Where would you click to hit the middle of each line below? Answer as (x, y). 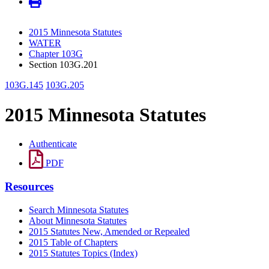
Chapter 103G (56, 54)
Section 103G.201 (63, 65)
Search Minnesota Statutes (79, 210)
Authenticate (53, 144)
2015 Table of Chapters (73, 242)
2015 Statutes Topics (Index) (83, 253)
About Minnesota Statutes (78, 220)
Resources (29, 186)
